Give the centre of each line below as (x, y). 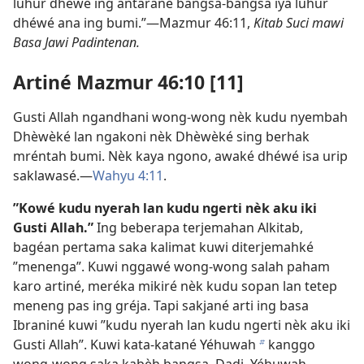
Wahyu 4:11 (128, 176)
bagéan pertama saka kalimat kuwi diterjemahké (163, 247)
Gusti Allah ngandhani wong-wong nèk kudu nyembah (180, 117)
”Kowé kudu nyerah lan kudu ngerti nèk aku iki (165, 208)
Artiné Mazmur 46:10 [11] (128, 82)
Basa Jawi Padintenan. (76, 42)
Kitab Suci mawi (299, 23)
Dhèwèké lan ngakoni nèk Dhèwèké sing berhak (161, 137)
